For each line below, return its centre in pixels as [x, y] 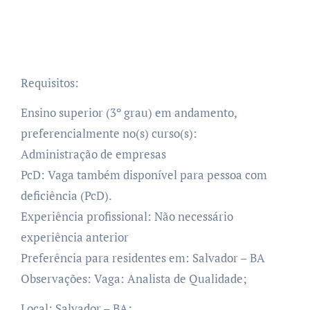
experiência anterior [74, 237]
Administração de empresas [93, 154]
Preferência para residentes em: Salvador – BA [143, 257]
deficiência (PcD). [66, 195]
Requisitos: [53, 82]
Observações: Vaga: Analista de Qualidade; [134, 278]
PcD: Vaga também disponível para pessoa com [144, 174]
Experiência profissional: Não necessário [127, 216]
